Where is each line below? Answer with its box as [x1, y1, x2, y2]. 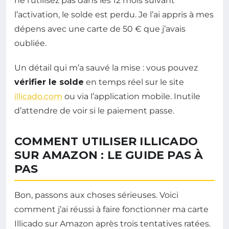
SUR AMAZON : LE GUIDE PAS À [14, 148, 203, 163]
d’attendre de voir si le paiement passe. [14, 106, 174, 116]
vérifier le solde [14, 77, 84, 87]
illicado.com [14, 91, 62, 102]
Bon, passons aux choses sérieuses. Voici [14, 190, 178, 200]
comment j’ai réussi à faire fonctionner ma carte [14, 204, 209, 215]
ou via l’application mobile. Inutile [62, 91, 200, 102]
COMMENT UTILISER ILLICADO [14, 134, 198, 149]
